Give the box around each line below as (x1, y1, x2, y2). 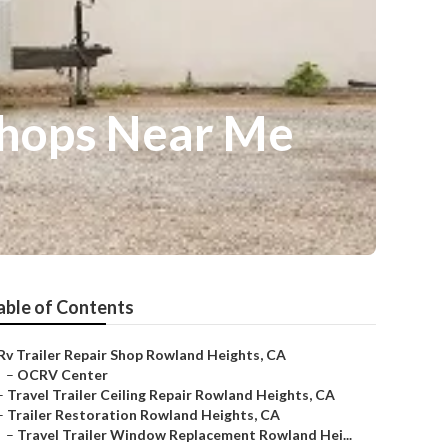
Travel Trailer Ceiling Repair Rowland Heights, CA (7, 386, 335, 403)
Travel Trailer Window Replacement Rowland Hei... (17, 426, 352, 443)
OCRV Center (17, 366, 108, 383)
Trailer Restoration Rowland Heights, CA (7, 406, 280, 423)
